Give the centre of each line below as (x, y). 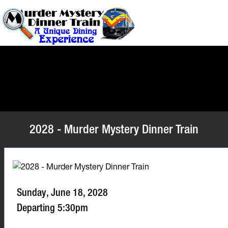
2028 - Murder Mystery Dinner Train (114, 129)
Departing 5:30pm (52, 207)
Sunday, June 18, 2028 (62, 192)
